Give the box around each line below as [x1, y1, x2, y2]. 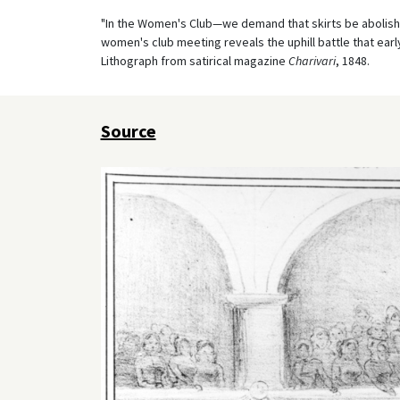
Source [100, 119, 156, 142]
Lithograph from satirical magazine [100, 52, 288, 69]
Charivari [287, 52, 336, 69]
